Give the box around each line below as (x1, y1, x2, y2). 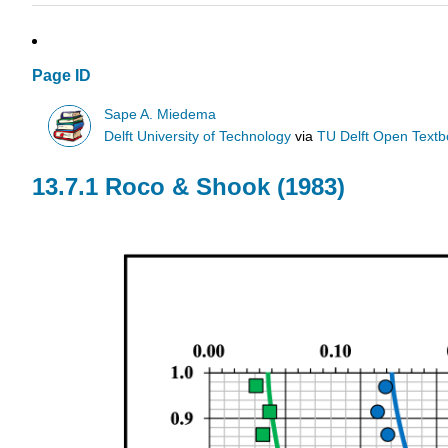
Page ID (32, 67, 91, 85)
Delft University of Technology (104, 128, 292, 144)
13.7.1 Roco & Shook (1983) (32, 173, 345, 201)
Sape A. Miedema (104, 106, 217, 122)
